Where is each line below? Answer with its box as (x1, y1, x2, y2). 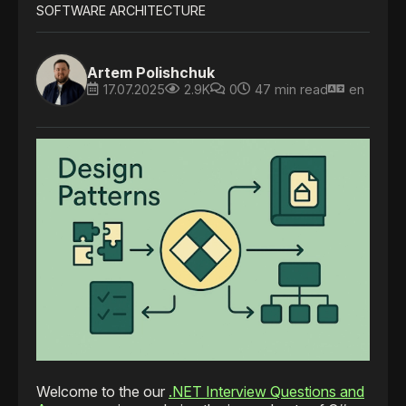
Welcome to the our (36, 382, 169, 401)
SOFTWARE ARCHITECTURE (36, 3, 206, 19)
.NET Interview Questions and (169, 382, 364, 401)
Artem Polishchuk (87, 63, 215, 82)
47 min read (255, 81, 328, 97)
